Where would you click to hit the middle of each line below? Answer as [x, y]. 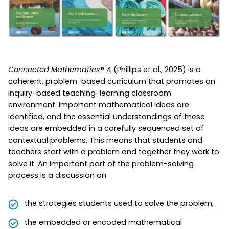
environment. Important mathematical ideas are [99, 105]
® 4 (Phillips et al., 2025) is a [151, 69]
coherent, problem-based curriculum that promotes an [112, 81]
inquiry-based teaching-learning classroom [90, 93]
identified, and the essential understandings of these [107, 116]
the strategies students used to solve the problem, [119, 203]
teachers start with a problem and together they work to [114, 152]
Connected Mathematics [54, 69]
